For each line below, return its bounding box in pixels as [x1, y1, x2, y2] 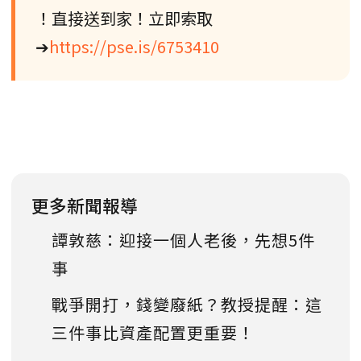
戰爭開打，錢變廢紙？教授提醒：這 [52, 292, 322, 316]
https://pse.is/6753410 [49, 34, 219, 58]
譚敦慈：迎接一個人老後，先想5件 [52, 227, 315, 251]
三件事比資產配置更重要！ [52, 320, 255, 344]
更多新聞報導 [31, 192, 138, 218]
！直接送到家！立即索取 [35, 6, 213, 30]
